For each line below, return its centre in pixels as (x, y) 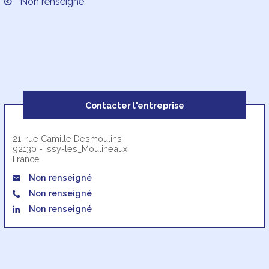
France (26, 159)
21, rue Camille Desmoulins (68, 138)
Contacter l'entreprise (134, 105)
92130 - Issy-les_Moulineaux (70, 148)
